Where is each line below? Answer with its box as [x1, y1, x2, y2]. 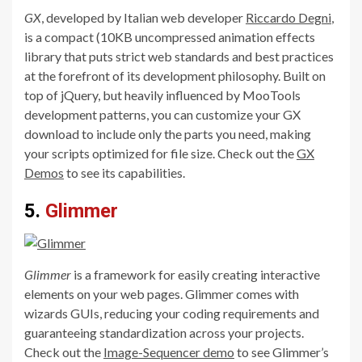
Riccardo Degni [246, 9, 331, 25]
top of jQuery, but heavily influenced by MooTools [24, 86, 301, 103]
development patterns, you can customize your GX [24, 106, 301, 122]
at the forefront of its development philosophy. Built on [24, 67, 326, 83]
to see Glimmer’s [234, 343, 329, 360]
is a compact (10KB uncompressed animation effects [24, 28, 315, 44]
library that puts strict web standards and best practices [24, 48, 334, 64]
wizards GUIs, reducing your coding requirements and [24, 305, 319, 321]
